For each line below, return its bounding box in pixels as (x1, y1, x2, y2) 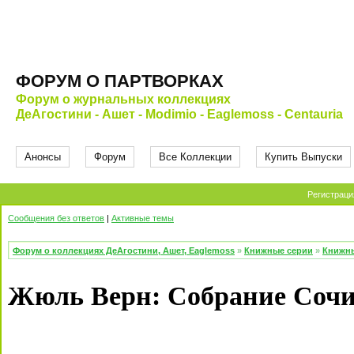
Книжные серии (244, 246, 313, 255)
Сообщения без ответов (8, 213, 104, 223)
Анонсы (24, 151, 61, 163)
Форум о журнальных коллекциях (16, 92, 231, 106)
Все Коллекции (159, 151, 232, 163)
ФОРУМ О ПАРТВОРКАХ (16, 71, 224, 91)
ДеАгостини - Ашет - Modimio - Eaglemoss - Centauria (16, 107, 343, 121)
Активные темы (111, 213, 174, 223)
